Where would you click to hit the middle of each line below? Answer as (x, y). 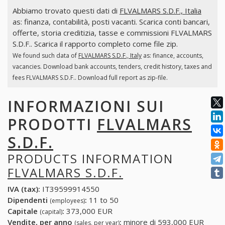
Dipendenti (29, 200)
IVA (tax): (24, 189)
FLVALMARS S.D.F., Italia (160, 11)
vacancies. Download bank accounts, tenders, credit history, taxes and (112, 67)
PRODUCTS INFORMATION (90, 158)
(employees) (67, 201)
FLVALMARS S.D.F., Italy (110, 56)
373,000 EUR (88, 211)
